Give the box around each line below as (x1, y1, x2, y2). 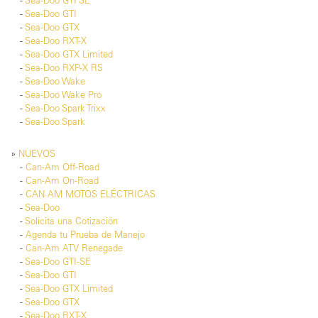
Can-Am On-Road (26, 175, 99, 187)
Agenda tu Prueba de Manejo (26, 229, 145, 241)
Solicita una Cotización (25, 215, 118, 227)
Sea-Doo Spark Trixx (25, 102, 106, 114)
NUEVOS (18, 148, 55, 160)
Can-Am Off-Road (26, 161, 99, 173)
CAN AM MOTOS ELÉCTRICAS (26, 188, 155, 200)
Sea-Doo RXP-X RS (25, 62, 103, 74)
